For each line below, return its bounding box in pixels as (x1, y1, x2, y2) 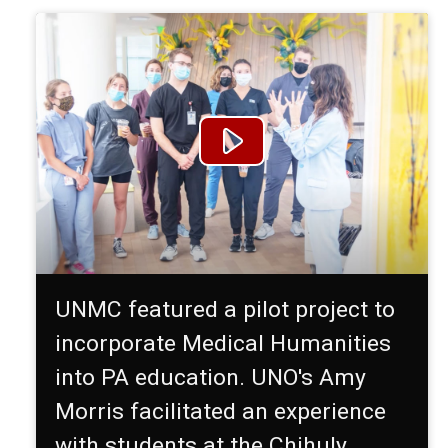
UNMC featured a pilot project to (55, 296, 396, 324)
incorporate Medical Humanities (55, 330, 392, 358)
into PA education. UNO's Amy (55, 364, 367, 392)
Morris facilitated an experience (55, 398, 387, 426)
